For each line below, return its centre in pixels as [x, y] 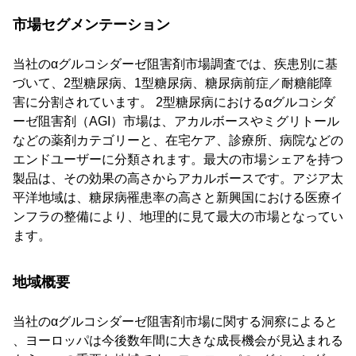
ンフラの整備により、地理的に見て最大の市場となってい [178, 217]
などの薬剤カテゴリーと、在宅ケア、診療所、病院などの [178, 141]
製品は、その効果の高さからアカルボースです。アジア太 [178, 179]
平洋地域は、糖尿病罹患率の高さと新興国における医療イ [178, 198]
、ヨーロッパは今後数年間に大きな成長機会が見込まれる [178, 341]
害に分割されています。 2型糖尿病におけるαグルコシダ [174, 103]
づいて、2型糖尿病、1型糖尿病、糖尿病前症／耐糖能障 [172, 83]
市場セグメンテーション [91, 25]
